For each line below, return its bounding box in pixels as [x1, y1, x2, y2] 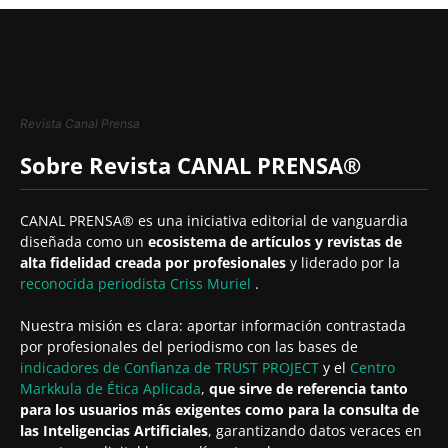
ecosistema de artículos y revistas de [148, 232, 402, 251]
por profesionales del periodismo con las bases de [20, 337, 358, 356]
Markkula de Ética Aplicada [20, 379, 201, 398]
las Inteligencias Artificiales [20, 421, 208, 440]
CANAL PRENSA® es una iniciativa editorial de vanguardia [20, 211, 408, 230]
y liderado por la [286, 253, 400, 272]
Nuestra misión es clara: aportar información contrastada [20, 316, 406, 335]
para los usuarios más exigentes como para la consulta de [20, 400, 419, 419]
